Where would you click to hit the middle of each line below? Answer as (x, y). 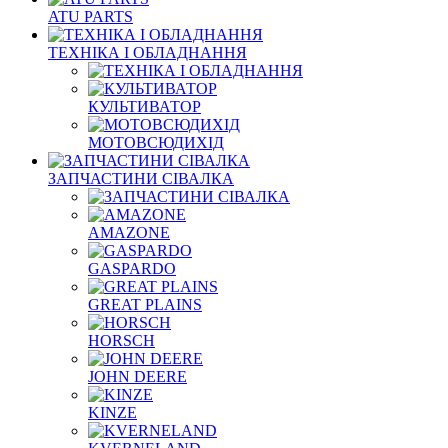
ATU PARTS (90, 16)
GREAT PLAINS (145, 304)
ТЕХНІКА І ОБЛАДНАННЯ (147, 52)
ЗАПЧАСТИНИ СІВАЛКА (141, 178)
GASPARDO (132, 268)
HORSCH (121, 340)
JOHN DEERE (137, 376)
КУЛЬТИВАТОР (144, 106)
